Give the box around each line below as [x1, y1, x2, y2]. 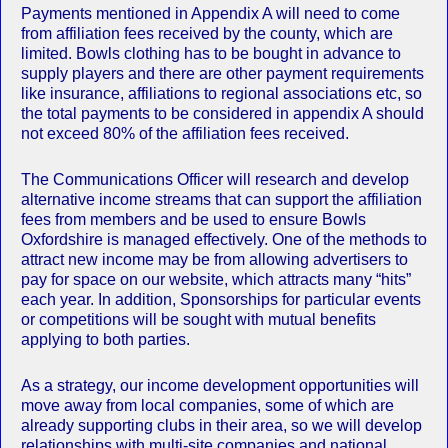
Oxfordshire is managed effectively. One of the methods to [21, 230, 427, 248]
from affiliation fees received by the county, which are [21, 24, 393, 42]
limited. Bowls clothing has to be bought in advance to [21, 44, 401, 62]
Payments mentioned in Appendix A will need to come [21, 4, 400, 22]
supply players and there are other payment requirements [21, 64, 424, 82]
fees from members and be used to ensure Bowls [21, 210, 366, 228]
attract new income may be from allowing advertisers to [21, 250, 408, 268]
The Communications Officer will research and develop [21, 170, 409, 188]
